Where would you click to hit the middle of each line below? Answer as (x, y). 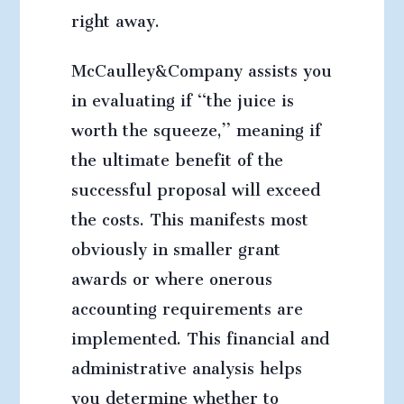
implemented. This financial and (200, 335)
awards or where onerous (171, 275)
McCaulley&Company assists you (201, 67)
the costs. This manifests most (189, 216)
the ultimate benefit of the (177, 156)
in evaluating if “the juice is (182, 96)
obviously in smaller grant (175, 245)
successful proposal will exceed (195, 186)
